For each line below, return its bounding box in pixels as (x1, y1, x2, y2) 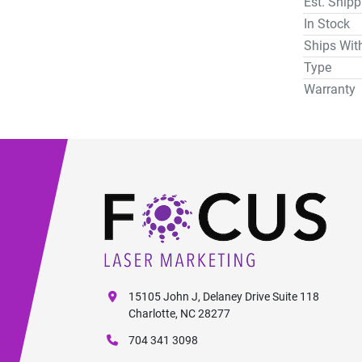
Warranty (304, 82, 356, 97)
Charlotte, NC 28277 (128, 307, 230, 320)
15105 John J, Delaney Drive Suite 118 (128, 290, 319, 303)
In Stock (304, 16, 350, 32)
